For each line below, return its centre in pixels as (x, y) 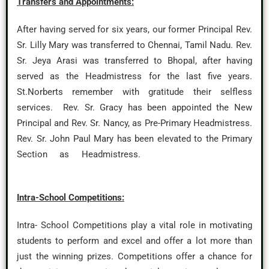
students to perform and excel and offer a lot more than (134, 241)
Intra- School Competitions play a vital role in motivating (134, 225)
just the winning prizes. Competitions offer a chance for (134, 256)
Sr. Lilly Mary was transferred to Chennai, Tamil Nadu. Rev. (134, 45)
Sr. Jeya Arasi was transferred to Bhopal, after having (134, 61)
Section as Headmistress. (134, 154)
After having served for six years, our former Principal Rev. (134, 29)
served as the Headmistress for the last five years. (134, 76)
